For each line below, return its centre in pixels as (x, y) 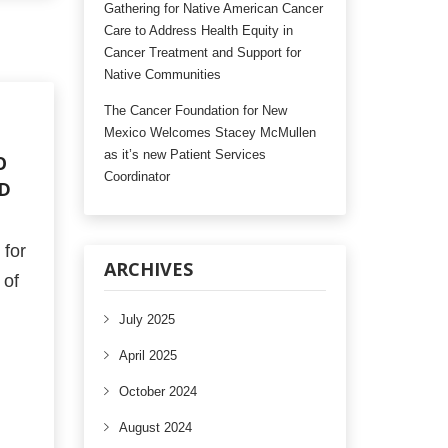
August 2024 (155, 427)
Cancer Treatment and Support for (202, 52)
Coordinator (136, 176)
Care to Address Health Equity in (198, 30)
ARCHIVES (148, 269)
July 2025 (146, 319)
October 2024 (157, 391)
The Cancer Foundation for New (195, 110)
